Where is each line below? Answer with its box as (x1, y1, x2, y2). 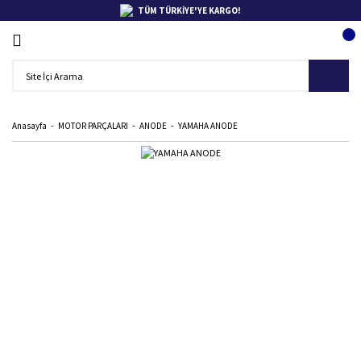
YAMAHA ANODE (178, 120, 238, 131)
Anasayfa (12, 120, 47, 131)
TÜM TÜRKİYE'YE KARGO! (138, 5, 241, 16)
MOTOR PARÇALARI (58, 120, 128, 131)
